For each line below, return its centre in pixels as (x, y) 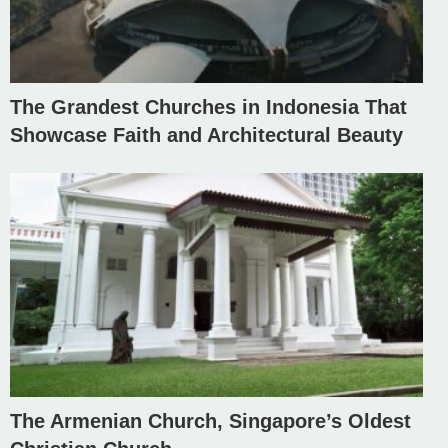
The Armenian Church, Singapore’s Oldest (210, 421)
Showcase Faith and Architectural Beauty (206, 134)
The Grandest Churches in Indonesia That (208, 106)
